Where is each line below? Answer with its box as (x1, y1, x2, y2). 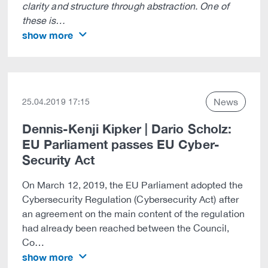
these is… (22, 15, 66, 26)
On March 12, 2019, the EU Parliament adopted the (22, 179, 243, 190)
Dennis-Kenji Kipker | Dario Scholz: (22, 121, 232, 136)
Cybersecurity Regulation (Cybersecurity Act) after (22, 194, 239, 205)
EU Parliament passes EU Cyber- (22, 137, 220, 152)
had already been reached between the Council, (22, 223, 230, 233)
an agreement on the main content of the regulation (22, 208, 245, 219)
